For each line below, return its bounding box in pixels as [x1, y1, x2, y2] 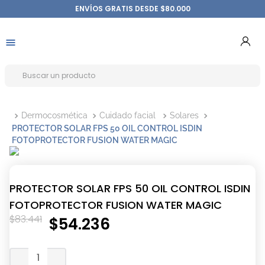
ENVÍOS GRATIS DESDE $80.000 [75, 4, 190, 14]
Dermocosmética [21, 111, 88, 120]
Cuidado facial [99, 111, 156, 120]
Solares [170, 111, 199, 120]
